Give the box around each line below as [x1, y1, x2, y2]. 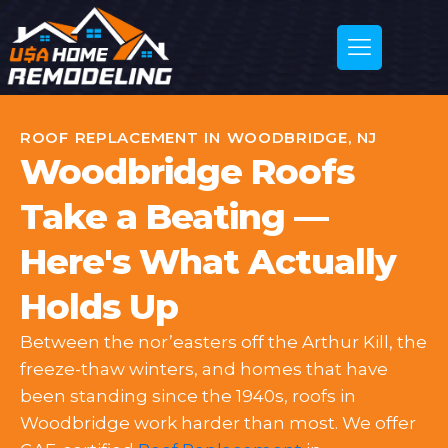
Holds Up [20, 285, 178, 328]
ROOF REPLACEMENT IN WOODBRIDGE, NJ [20, 128, 377, 147]
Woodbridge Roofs [20, 150, 354, 193]
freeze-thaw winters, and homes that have [20, 359, 388, 379]
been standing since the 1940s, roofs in [20, 386, 356, 406]
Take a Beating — [20, 195, 328, 238]
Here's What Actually [20, 240, 396, 283]
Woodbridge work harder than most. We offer [20, 413, 416, 433]
